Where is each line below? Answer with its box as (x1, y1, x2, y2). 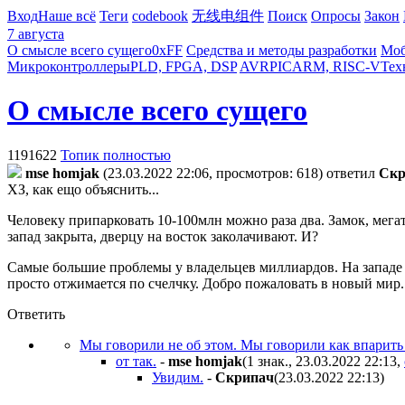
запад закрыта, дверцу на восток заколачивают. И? (7, 228, 318, 244)
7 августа (7, 26, 64, 42)
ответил (323, 165, 379, 181)
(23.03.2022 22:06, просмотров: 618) (103, 165, 323, 181)
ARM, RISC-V (292, 59, 381, 74)
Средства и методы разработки (186, 42, 377, 58)
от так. (116, 353, 156, 369)
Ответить (7, 306, 65, 322)
